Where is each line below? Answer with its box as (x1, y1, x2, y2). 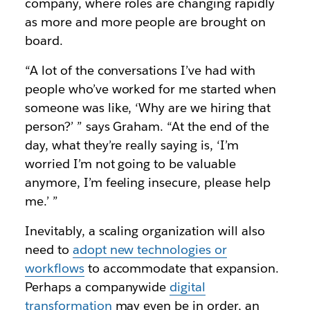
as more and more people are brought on (24, 14, 266, 30)
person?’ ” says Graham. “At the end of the (24, 118, 269, 134)
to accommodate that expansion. (84, 260, 279, 276)
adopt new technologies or (72, 241, 228, 257)
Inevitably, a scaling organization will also (24, 223, 265, 239)
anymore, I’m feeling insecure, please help (24, 174, 271, 190)
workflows (24, 260, 84, 276)
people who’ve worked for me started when (24, 81, 276, 97)
